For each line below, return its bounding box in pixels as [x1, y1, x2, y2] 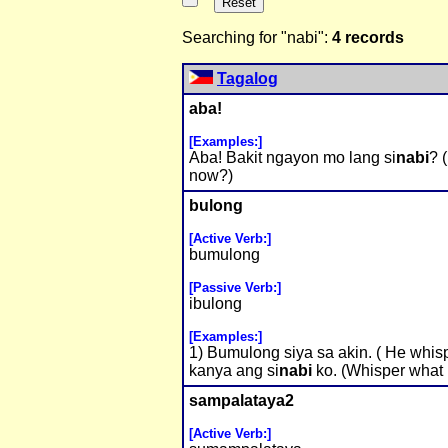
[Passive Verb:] [189, 280, 281, 296]
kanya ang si [189, 362, 279, 380]
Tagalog [217, 70, 278, 88]
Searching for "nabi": [182, 29, 332, 47]
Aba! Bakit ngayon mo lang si [189, 149, 396, 167]
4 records [332, 29, 404, 47]
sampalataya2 [189, 392, 294, 410]
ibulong [189, 295, 242, 313]
